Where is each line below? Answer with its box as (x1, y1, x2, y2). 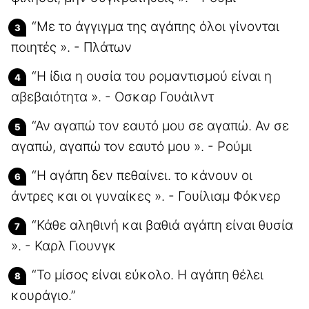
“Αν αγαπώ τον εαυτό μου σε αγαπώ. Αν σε (32, 117, 289, 134)
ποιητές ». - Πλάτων (11, 39, 132, 55)
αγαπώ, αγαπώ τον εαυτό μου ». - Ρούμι (11, 138, 252, 154)
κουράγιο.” (11, 287, 76, 303)
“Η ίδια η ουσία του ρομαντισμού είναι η (32, 68, 272, 84)
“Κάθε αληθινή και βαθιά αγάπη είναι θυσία (32, 217, 293, 233)
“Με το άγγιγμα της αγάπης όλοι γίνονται (32, 18, 279, 34)
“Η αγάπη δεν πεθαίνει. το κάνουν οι (32, 167, 252, 183)
